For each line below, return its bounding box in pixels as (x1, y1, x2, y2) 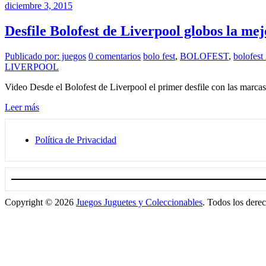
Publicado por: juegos (5, 50, 86, 61)
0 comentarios (88, 50, 141, 61)
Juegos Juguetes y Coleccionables (76, 197, 202, 207)
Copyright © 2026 (5, 197, 76, 207)
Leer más (5, 102, 39, 112)
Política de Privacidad (35, 134, 116, 145)
